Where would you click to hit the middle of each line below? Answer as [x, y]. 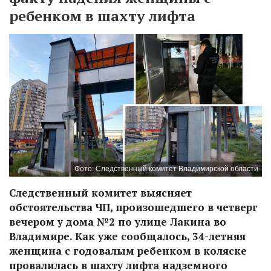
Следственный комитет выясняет [100, 192]
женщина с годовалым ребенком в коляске [128, 250]
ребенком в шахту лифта [102, 16]
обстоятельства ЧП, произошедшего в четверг [133, 207]
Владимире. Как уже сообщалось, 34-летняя [127, 236]
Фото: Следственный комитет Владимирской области [166, 168]
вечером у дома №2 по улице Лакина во [118, 221]
